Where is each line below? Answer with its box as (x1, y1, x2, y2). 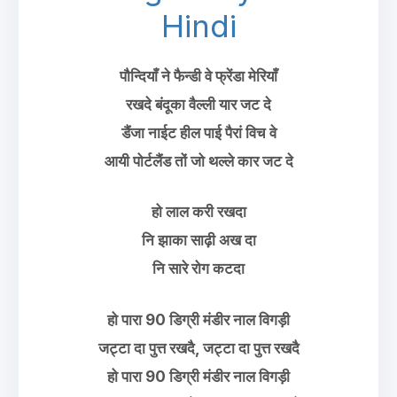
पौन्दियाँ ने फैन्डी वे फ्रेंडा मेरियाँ (120, 66, 277, 85)
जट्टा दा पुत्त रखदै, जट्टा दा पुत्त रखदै (97, 339, 300, 357)
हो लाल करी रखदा (151, 203, 246, 221)
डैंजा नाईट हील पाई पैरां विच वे (121, 123, 276, 142)
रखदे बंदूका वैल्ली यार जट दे (126, 95, 271, 113)
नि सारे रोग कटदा (152, 260, 245, 277)
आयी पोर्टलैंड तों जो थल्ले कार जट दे (104, 152, 293, 170)
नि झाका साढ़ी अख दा (141, 231, 256, 249)
